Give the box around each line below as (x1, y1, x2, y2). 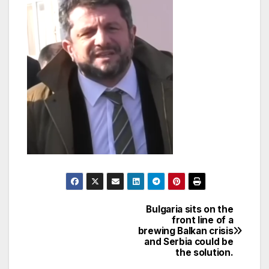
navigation (26, 228, 124, 252)
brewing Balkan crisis (138, 225, 234, 237)
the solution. (175, 246, 234, 258)
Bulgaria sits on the (146, 203, 234, 215)
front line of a (171, 214, 234, 226)
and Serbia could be (144, 235, 234, 247)
